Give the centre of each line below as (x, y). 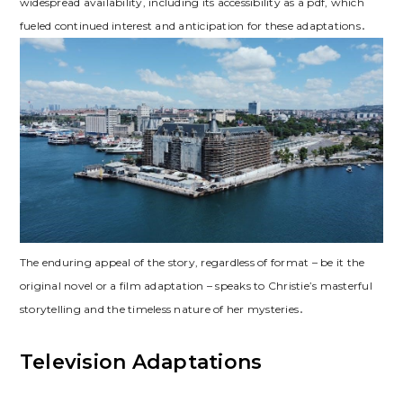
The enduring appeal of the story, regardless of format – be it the (192, 262)
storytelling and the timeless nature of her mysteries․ (162, 309)
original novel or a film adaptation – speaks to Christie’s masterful (196, 285)
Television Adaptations (141, 362)
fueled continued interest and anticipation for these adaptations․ (193, 26)
